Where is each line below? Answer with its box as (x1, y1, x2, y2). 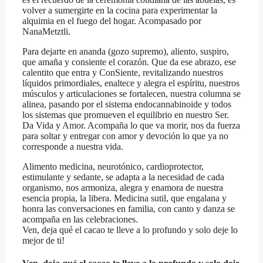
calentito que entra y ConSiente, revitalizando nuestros (22, 68, 223, 78)
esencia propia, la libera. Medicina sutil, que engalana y (22, 193, 227, 204)
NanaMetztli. (22, 26, 70, 37)
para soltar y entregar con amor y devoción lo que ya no (22, 131, 228, 141)
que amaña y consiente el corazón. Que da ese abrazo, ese (22, 57, 236, 68)
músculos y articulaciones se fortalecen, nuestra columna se (22, 89, 241, 99)
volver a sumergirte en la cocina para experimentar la (22, 5, 217, 16)
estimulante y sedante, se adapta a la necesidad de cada (22, 172, 224, 183)
